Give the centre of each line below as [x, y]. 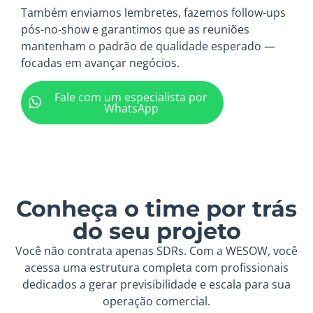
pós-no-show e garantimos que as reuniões [135, 29]
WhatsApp [131, 109]
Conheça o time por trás [156, 209]
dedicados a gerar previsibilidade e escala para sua [156, 285]
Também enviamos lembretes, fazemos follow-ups [153, 12]
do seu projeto [156, 231]
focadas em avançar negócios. [100, 63]
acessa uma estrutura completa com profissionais [156, 268]
